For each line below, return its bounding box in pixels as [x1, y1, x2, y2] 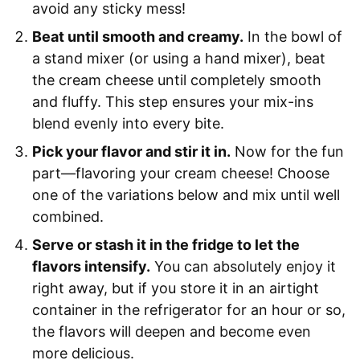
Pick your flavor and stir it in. [32, 142, 231, 160]
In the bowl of [243, 27, 342, 45]
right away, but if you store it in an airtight [32, 279, 319, 297]
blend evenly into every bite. [32, 114, 224, 132]
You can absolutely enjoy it [150, 257, 336, 275]
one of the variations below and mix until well [32, 186, 340, 203]
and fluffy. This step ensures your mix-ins [32, 92, 313, 110]
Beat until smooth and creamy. [32, 27, 243, 45]
